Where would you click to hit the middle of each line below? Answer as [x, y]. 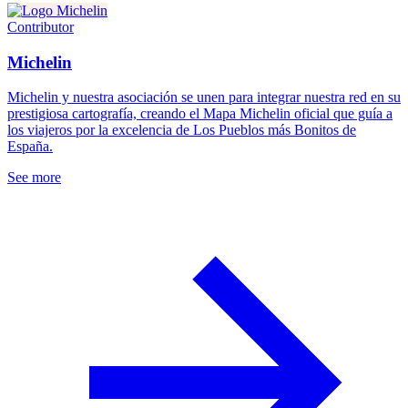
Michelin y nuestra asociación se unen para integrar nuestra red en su [204, 97]
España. [30, 147]
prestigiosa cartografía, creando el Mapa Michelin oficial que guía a [200, 114]
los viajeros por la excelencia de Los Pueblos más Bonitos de [182, 130]
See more [34, 178]
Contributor [41, 27]
